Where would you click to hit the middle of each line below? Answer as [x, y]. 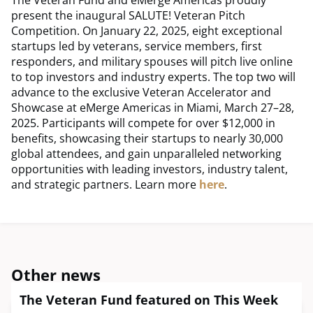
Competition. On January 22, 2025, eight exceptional [147, 31]
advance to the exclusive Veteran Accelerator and [141, 93]
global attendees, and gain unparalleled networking [146, 154]
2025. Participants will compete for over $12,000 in [143, 123]
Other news [56, 275]
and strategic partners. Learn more [105, 185]
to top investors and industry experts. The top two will [153, 77]
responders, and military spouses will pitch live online [152, 62]
